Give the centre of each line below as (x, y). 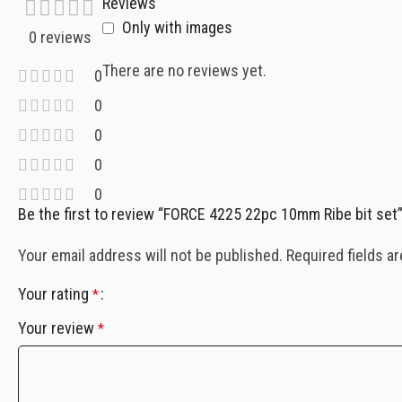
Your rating (55, 294)
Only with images (177, 28)
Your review (58, 328)
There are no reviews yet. (184, 71)
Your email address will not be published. (150, 255)
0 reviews (60, 37)
